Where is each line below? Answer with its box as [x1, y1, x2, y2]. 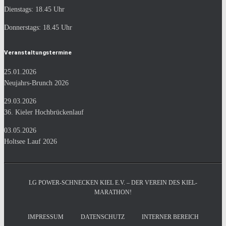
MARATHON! [94, 189, 132, 196]
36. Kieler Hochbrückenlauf [4, 108, 84, 116]
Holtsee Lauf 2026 [4, 138, 57, 145]
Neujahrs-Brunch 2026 [4, 79, 69, 87]
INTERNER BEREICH [141, 213, 199, 220]
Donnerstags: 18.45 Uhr [4, 24, 72, 31]
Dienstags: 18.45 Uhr [4, 6, 65, 13]
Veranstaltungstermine [4, 49, 72, 56]
